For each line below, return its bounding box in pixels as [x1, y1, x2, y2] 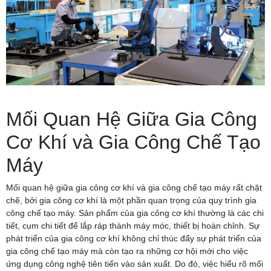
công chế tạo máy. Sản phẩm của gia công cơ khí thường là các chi [6, 207, 264, 218]
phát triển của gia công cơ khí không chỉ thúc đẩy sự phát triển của [6, 233, 261, 243]
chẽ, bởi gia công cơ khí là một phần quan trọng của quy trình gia [6, 195, 256, 205]
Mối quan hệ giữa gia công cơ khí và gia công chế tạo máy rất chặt [6, 182, 262, 192]
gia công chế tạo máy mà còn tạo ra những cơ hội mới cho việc [6, 246, 248, 256]
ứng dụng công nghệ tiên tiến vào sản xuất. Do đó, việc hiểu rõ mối [6, 258, 263, 269]
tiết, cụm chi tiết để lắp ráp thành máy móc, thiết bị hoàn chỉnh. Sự [6, 220, 260, 230]
